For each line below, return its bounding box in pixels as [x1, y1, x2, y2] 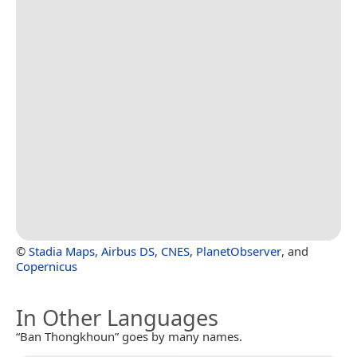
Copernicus [16, 257, 77, 274]
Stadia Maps [29, 242, 95, 259]
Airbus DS [101, 242, 155, 259]
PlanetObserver [196, 242, 281, 259]
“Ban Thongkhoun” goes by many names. [16, 328, 242, 344]
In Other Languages [16, 302, 218, 332]
